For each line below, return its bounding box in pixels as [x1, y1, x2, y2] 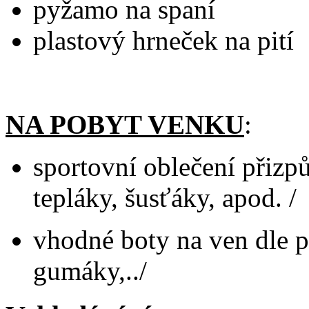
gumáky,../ [33, 256, 147, 286]
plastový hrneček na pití [33, 26, 294, 56]
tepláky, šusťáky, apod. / [33, 183, 297, 213]
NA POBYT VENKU [6, 110, 244, 140]
